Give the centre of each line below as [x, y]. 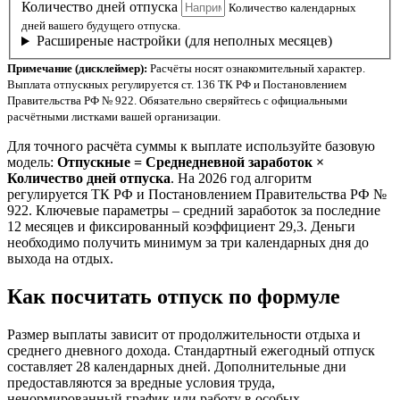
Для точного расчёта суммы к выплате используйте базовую [191, 146]
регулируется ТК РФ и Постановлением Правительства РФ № [197, 195]
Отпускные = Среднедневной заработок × [191, 162]
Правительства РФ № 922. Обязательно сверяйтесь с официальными [177, 101]
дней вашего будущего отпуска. [101, 26]
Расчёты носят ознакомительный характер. [256, 69]
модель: [32, 162]
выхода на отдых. [60, 259]
